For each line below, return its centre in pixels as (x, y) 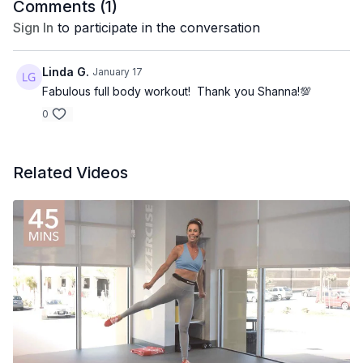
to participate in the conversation (157, 28)
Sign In (33, 28)
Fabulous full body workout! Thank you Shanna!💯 (177, 91)
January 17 (117, 72)
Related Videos (70, 173)
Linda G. (66, 72)
